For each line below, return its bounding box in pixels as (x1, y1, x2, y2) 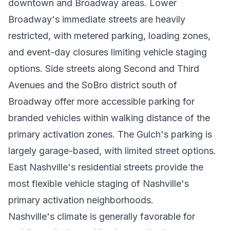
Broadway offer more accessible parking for (8, 96, 195, 107)
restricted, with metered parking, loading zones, (8, 30, 210, 41)
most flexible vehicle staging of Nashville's (8, 178, 189, 189)
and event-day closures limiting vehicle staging (8, 47, 207, 57)
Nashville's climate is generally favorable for (8, 211, 195, 222)
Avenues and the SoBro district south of (8, 80, 177, 90)
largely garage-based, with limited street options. (8, 145, 216, 156)
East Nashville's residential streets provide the (8, 162, 203, 172)
